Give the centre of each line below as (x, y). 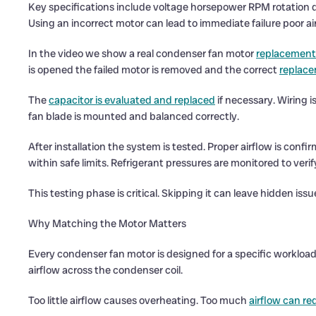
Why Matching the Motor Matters (107, 224)
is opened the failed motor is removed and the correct (154, 70)
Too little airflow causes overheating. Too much (139, 300)
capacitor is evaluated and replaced (132, 100)
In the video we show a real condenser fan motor (142, 54)
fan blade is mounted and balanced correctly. (134, 116)
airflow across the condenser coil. (105, 270)
